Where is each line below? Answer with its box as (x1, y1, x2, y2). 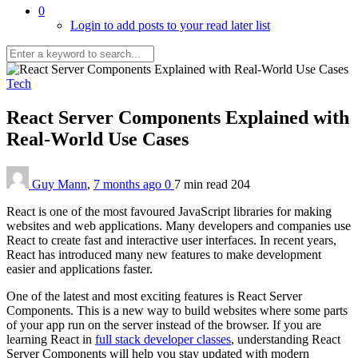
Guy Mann (32, 177, 87, 191)
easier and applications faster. (6, 261, 153, 276)
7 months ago (93, 177, 165, 191)
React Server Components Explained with (6, 106, 349, 128)
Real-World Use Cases (6, 128, 193, 149)
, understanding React (231, 332, 340, 346)
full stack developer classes (95, 332, 231, 346)
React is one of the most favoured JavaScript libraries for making (6, 204, 332, 218)
